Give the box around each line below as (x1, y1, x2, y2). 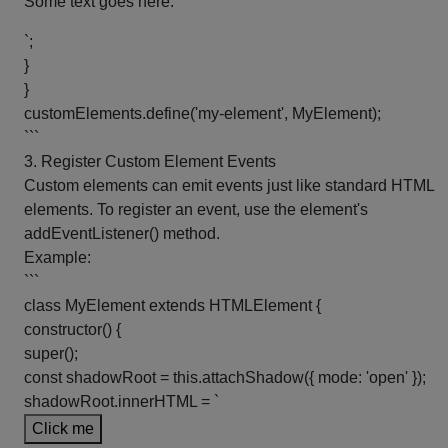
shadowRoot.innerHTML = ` (24, 393, 219, 410)
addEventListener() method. (24, 225, 220, 242)
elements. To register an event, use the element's (24, 201, 368, 218)
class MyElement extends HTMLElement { (24, 297, 321, 314)
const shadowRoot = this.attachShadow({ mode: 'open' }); (24, 369, 426, 386)
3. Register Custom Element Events (24, 153, 276, 170)
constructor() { (24, 321, 121, 338)
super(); (24, 345, 78, 362)
